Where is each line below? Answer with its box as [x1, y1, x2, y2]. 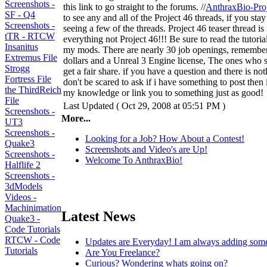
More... [61, 113, 91, 123]
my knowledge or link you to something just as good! [63, 88, 263, 98]
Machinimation [5, 203, 61, 213]
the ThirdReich [5, 85, 61, 95]
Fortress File [5, 74, 51, 84]
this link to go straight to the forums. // [63, 2, 206, 12]
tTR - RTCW [5, 31, 55, 41]
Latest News [61, 208, 135, 224]
